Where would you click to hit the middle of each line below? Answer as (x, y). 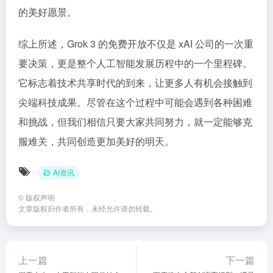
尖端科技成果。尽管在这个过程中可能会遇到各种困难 (135, 102)
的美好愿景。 (48, 12)
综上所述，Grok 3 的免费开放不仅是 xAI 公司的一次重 (136, 44)
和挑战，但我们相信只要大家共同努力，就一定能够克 (135, 122)
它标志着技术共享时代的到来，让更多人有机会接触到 (135, 83)
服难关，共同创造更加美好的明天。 (96, 141)
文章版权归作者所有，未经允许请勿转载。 (88, 208)
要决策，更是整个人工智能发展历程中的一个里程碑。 (135, 63)
